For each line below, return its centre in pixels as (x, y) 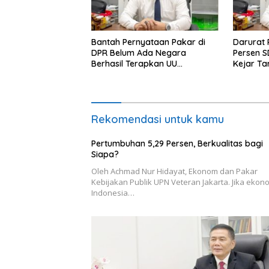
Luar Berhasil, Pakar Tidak (144, 85)
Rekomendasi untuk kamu (158, 119)
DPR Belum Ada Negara (139, 53)
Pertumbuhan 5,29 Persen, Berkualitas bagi (177, 143)
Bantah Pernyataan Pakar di (148, 42)
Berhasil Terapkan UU (134, 63)
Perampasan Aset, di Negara (149, 74)
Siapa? (105, 154)
